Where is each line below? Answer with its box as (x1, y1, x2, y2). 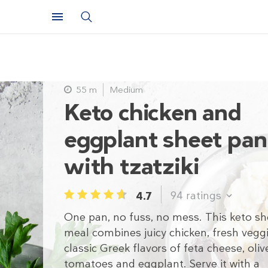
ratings (186, 188, 221, 203)
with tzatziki (64, 151, 200, 181)
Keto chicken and (64, 98, 242, 127)
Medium (109, 84, 143, 96)
